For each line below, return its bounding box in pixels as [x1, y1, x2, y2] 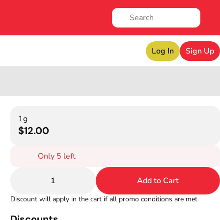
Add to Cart [137, 175, 179, 186]
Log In [152, 46, 174, 56]
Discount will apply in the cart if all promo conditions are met [10, 194, 198, 204]
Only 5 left [38, 151, 76, 162]
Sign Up [186, 46, 214, 56]
